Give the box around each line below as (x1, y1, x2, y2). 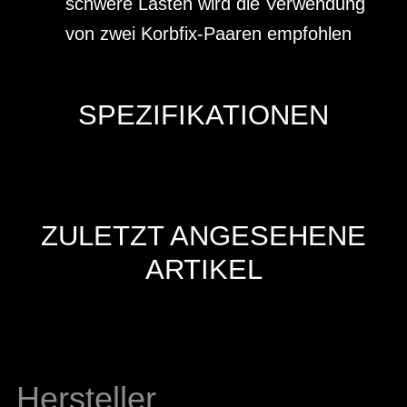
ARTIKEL (144, 253, 263, 286)
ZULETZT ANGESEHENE (41, 220, 366, 253)
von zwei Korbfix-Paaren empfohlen (65, 23, 352, 44)
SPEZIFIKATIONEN (78, 98, 329, 131)
